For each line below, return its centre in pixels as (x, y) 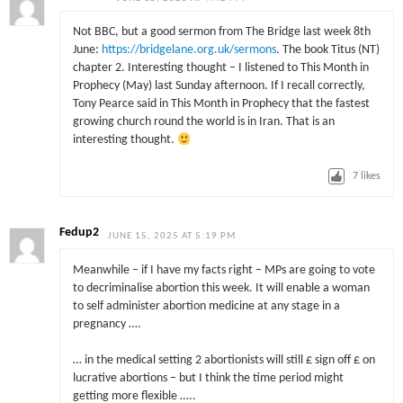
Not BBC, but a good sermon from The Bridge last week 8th (221, 32)
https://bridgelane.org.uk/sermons (188, 50)
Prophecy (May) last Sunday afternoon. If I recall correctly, (219, 86)
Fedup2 (80, 233)
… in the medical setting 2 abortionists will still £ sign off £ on (224, 360)
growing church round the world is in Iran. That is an (203, 122)
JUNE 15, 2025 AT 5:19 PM (172, 237)
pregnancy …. (107, 324)
